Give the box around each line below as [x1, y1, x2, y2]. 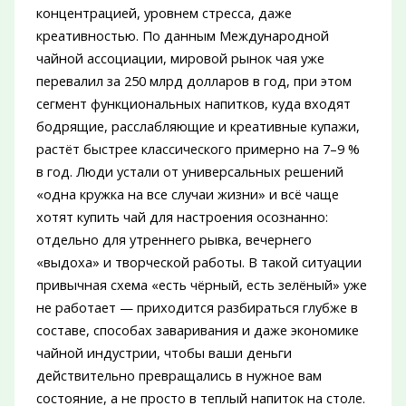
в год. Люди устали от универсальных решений [35, 162, 343, 181]
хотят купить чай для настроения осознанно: [35, 208, 328, 227]
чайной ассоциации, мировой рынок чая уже [35, 49, 324, 68]
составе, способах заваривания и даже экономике [35, 321, 359, 340]
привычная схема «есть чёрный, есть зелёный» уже [35, 275, 367, 295]
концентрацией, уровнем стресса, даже [35, 4, 292, 23]
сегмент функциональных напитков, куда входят [35, 94, 351, 113]
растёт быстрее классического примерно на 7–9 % [35, 140, 360, 159]
